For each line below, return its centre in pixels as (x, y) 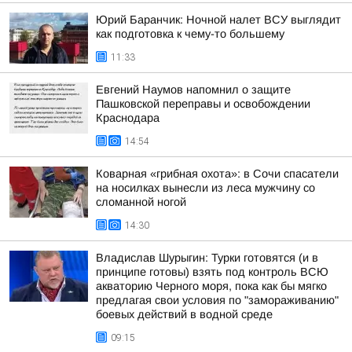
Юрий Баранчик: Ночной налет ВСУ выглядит (218, 20)
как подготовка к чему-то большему (190, 34)
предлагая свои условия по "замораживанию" (217, 300)
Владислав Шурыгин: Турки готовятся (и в (207, 258)
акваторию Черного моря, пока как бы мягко (211, 286)
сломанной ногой (141, 202)
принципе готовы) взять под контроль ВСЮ (212, 272)
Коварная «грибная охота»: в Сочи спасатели (217, 174)
